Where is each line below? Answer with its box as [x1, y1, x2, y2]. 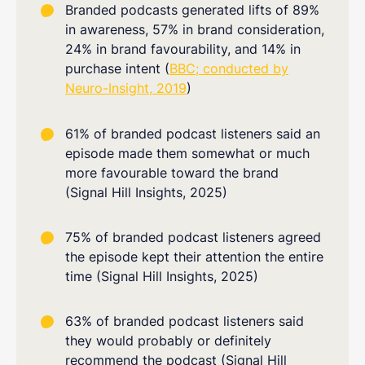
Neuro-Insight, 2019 [65, 80, 187, 97]
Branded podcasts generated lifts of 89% [65, 2, 319, 19]
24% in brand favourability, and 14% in [65, 41, 301, 58]
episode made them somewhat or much [65, 144, 310, 161]
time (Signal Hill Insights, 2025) [65, 268, 258, 285]
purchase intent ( [65, 60, 169, 77]
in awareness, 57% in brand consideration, [65, 21, 324, 38]
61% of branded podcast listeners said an [65, 125, 320, 142]
